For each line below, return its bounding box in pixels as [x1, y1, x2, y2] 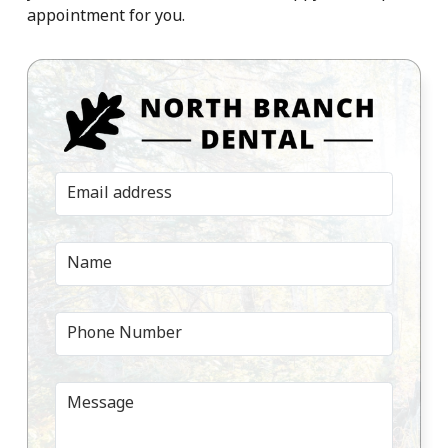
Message [66, 391, 134, 414]
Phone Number [66, 321, 182, 344]
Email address [66, 181, 172, 204]
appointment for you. [26, 3, 185, 26]
